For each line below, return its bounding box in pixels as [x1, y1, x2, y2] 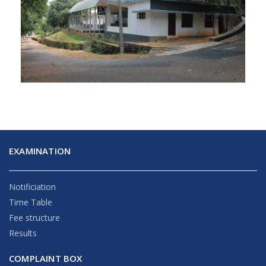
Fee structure [9, 211, 60, 223]
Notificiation [9, 180, 56, 192]
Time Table [9, 196, 52, 208]
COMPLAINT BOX [9, 252, 83, 264]
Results [9, 227, 37, 239]
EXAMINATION [9, 144, 71, 157]
